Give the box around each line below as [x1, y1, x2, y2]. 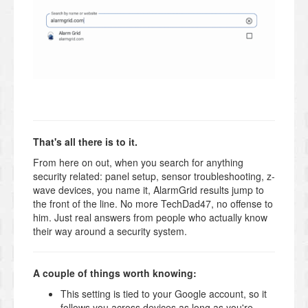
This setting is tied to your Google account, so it [60, 286, 267, 300]
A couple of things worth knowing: [33, 265, 197, 280]
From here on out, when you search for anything [33, 155, 243, 169]
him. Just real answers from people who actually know [33, 210, 267, 224]
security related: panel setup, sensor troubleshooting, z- [33, 168, 275, 183]
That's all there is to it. [33, 134, 137, 148]
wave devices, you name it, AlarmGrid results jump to [33, 182, 264, 197]
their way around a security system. [33, 223, 187, 238]
